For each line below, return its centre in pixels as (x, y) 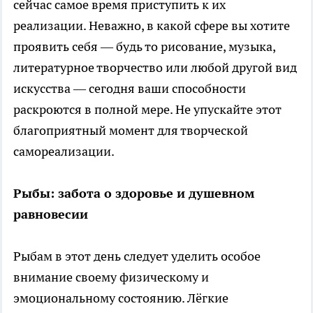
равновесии (51, 214)
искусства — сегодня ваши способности (130, 88)
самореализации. (64, 151)
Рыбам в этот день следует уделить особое (137, 256)
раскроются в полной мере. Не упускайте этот (147, 109)
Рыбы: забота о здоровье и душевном (134, 193)
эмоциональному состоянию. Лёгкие (121, 298)
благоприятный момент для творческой (131, 130)
